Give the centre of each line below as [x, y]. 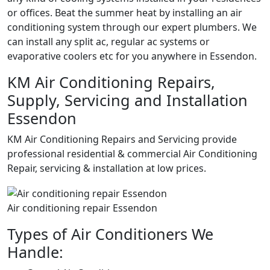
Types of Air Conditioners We [110, 234]
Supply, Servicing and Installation [127, 100]
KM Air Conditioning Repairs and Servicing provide [122, 139]
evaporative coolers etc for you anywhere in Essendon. [132, 56]
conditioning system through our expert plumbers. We [132, 27]
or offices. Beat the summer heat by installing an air [125, 12]
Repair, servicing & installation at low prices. [107, 168]
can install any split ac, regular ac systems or [108, 41]
